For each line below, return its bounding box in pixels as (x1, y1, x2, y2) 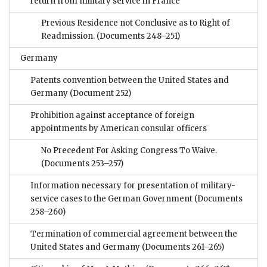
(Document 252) (68, 88, 131, 99)
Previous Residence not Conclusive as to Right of (41, 18, 230, 29)
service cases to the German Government (30, 194, 193, 204)
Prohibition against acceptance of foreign (30, 110, 194, 121)
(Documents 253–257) (41, 159, 123, 169)
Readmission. (41, 31, 95, 42)
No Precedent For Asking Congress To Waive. (41, 145, 217, 156)
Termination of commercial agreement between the (30, 229, 237, 240)
